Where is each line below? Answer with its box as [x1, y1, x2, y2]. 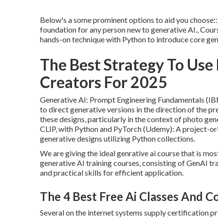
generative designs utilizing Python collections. [40, 134, 195, 143]
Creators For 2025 [40, 73, 167, 91]
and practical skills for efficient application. [40, 168, 183, 177]
